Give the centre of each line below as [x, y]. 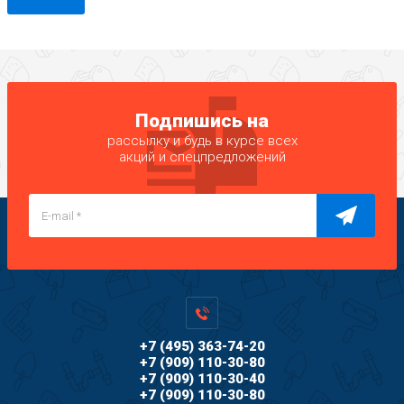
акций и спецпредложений [202, 157]
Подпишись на [202, 121]
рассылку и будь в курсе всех [202, 141]
